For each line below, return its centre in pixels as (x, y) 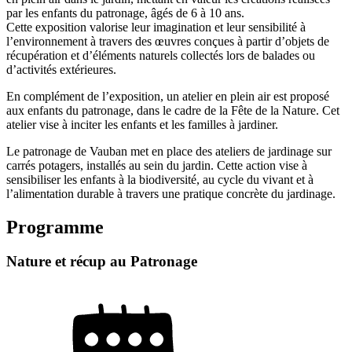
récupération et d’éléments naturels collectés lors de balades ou (161, 55)
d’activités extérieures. (61, 69)
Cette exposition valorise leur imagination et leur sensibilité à (156, 27)
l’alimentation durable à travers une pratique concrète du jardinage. (171, 193)
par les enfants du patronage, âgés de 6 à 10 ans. (125, 13)
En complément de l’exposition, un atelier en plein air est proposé (168, 96)
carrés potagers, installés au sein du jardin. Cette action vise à (157, 165)
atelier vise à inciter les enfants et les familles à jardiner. (142, 124)
